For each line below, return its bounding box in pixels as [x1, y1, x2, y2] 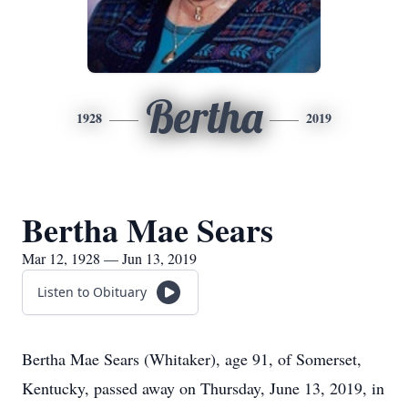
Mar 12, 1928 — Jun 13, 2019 [22, 249, 197, 268]
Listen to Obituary [37, 283, 147, 301]
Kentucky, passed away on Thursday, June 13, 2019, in [22, 377, 384, 399]
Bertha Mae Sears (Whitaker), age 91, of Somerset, [22, 348, 362, 370]
